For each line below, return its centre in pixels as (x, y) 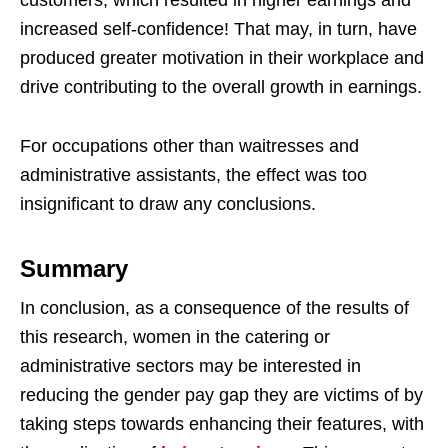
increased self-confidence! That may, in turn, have (218, 28)
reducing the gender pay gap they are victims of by (221, 394)
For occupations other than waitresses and (189, 145)
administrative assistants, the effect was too (193, 174)
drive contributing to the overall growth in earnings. (221, 86)
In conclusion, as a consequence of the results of (214, 307)
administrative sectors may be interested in (190, 365)
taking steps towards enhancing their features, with (222, 423)
